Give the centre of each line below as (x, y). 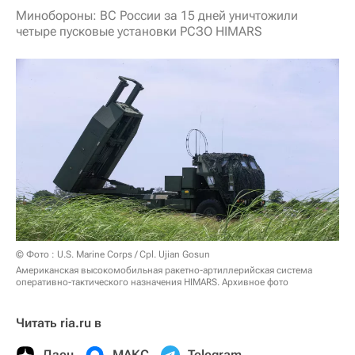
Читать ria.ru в (59, 323)
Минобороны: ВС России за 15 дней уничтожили (157, 15)
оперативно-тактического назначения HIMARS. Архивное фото (152, 282)
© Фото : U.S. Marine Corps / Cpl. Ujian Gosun (113, 254)
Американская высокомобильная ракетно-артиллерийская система (164, 270)
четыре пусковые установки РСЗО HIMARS (139, 31)
